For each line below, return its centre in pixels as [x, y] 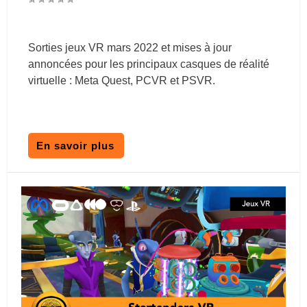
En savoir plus [76, 146]
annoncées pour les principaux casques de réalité [149, 64]
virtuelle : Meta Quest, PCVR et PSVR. [122, 81]
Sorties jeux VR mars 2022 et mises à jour [130, 48]
